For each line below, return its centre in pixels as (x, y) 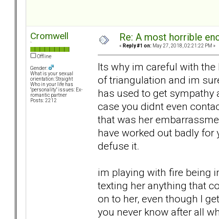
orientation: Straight (52, 79)
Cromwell (49, 36)
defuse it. (119, 146)
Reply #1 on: (137, 46)
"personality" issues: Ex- (56, 90)
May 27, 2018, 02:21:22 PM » (184, 46)
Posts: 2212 (44, 101)
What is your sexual (52, 74)
